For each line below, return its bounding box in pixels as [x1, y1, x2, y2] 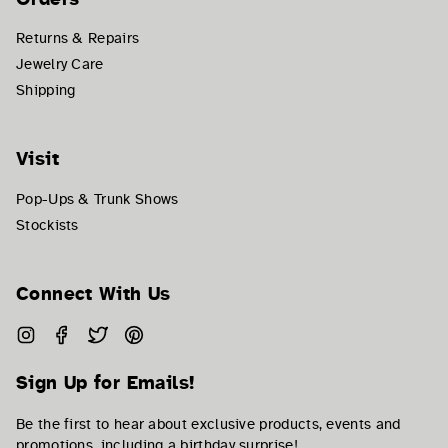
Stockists [16, 215, 79, 234]
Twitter [107, 324, 155, 343]
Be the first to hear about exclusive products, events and [16, 414, 401, 433]
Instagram [35, 324, 106, 343]
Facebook [71, 324, 137, 343]
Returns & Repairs [16, 29, 140, 48]
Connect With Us [16, 282, 171, 306]
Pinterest [143, 324, 205, 343]
